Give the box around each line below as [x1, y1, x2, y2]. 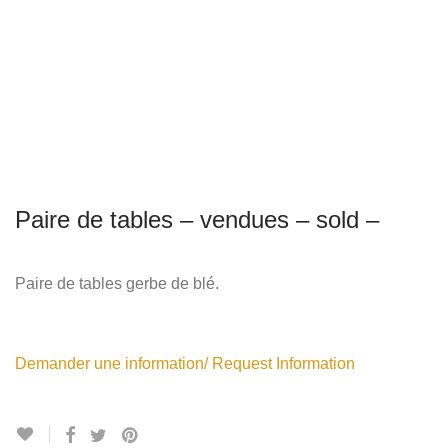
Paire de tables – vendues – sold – [15, 206, 379, 234]
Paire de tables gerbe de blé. [15, 275, 219, 293]
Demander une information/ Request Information [15, 355, 355, 373]
